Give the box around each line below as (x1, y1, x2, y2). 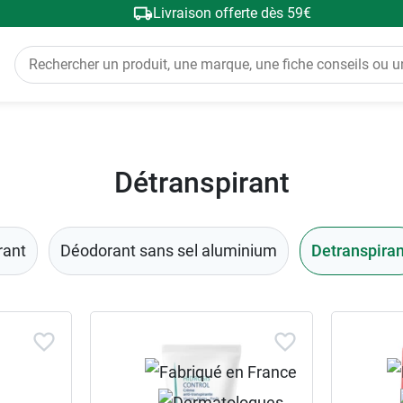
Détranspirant (113, 166, 290, 200)
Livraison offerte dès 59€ (152, 4, 311, 22)
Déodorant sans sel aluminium (59, 241, 277, 260)
